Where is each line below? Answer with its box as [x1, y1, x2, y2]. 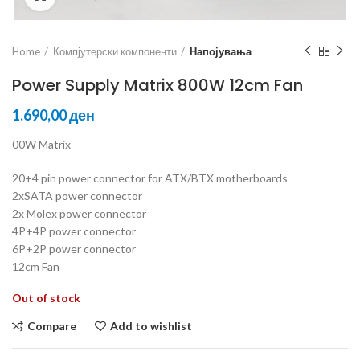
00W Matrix [12, 137, 71, 151]
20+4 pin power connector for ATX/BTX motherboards [12, 170, 288, 185]
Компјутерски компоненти [53, 44, 177, 58]
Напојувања [190, 44, 252, 58]
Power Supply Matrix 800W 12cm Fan [12, 73, 303, 96]
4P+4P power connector [12, 223, 136, 238]
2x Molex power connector [12, 206, 146, 220]
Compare [27, 318, 76, 333]
